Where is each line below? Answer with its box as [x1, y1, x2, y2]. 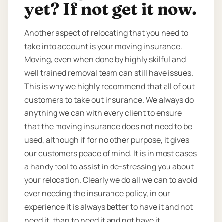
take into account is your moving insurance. [24, 41, 182, 52]
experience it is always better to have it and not [24, 201, 193, 213]
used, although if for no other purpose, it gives [24, 134, 189, 146]
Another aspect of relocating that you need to [24, 27, 188, 39]
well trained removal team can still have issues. [24, 67, 193, 79]
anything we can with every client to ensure [24, 108, 182, 119]
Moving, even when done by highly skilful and [24, 54, 186, 65]
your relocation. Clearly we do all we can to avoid [24, 174, 197, 186]
